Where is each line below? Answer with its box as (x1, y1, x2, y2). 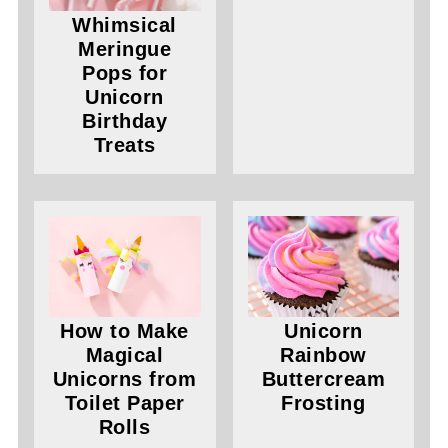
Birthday (82, 110, 168, 133)
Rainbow (280, 344, 367, 367)
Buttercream (261, 368, 386, 391)
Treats (93, 134, 156, 157)
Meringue (78, 38, 172, 61)
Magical (85, 344, 164, 367)
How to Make (60, 320, 189, 343)
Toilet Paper (64, 392, 185, 415)
